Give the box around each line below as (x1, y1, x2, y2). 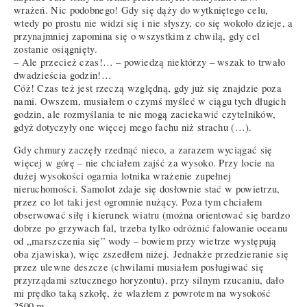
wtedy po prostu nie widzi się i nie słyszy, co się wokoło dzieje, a (14, 16, 293, 29)
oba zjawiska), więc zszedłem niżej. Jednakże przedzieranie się (14, 247, 289, 261)
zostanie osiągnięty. (14, 42, 97, 56)
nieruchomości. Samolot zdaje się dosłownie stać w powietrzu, (14, 182, 280, 196)
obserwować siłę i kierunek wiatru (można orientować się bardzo (14, 208, 291, 222)
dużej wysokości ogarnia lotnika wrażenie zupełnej (14, 169, 232, 183)
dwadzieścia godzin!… (14, 68, 112, 82)
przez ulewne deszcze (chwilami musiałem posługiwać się (14, 260, 264, 274)
